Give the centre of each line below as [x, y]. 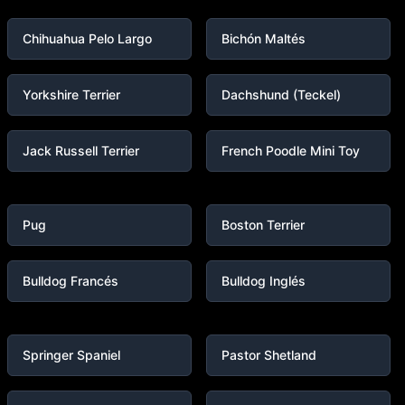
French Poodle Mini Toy [291, 151]
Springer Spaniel [71, 355]
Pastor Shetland [269, 355]
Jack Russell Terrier [81, 151]
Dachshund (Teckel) [281, 94]
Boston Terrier [263, 225]
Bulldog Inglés [264, 281]
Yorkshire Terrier [71, 94]
